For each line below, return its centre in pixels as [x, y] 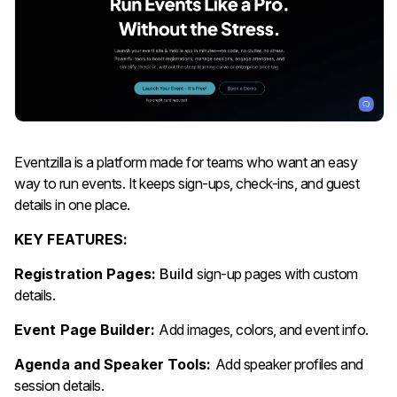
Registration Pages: [87, 273]
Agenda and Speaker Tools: [115, 364]
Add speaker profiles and [289, 364]
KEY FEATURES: [71, 239]
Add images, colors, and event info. [264, 329]
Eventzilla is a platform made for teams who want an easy [186, 162]
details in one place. [72, 204]
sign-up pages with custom [276, 273]
